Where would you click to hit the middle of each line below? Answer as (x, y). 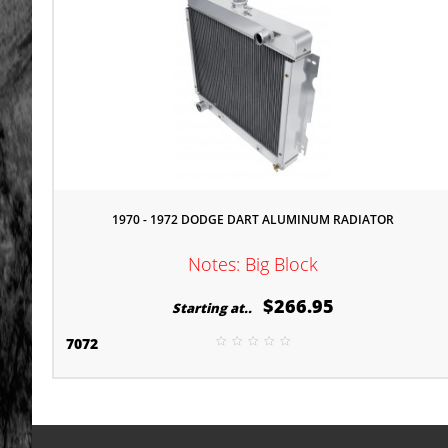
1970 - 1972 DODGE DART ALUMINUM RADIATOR (252, 219)
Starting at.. (214, 308)
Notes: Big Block (252, 264)
